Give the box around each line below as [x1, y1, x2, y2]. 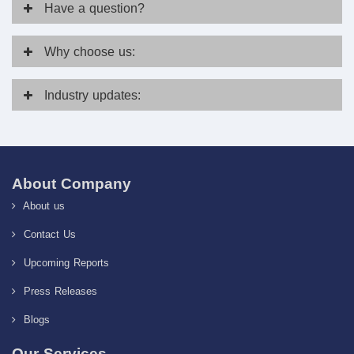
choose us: [73, 44, 135, 58]
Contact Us [19, 228, 76, 241]
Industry [44, 88, 92, 102]
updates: [92, 88, 141, 102]
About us [19, 200, 65, 213]
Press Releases [19, 285, 97, 298]
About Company [12, 175, 131, 192]
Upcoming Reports [19, 257, 109, 269]
